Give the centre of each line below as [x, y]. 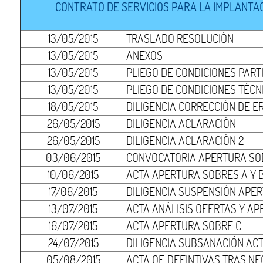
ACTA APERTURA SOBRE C [184, 225]
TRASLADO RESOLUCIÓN [180, 38]
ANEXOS [145, 55]
